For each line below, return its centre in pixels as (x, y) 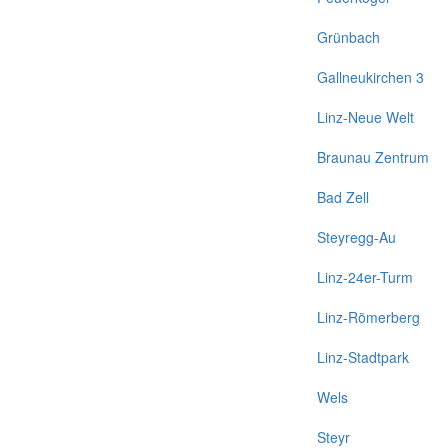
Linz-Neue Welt (365, 117)
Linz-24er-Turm (365, 277)
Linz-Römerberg (368, 317)
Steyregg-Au (356, 237)
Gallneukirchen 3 (370, 77)
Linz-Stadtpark (363, 357)
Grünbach (348, 37)
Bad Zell (343, 197)
